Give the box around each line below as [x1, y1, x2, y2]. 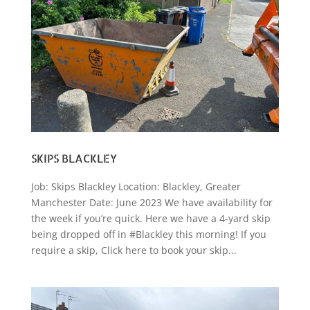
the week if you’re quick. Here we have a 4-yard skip [30, 211, 271, 225]
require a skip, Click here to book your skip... [30, 243, 237, 257]
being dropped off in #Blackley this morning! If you [30, 227, 266, 241]
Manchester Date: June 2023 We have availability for [30, 195, 273, 209]
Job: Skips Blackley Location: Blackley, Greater [30, 179, 241, 193]
